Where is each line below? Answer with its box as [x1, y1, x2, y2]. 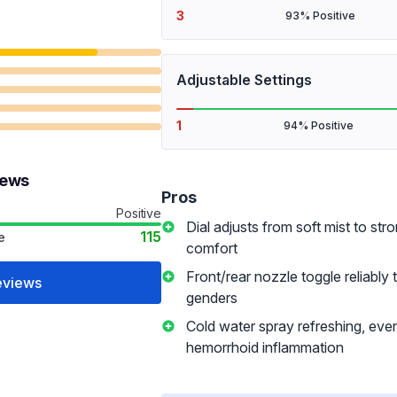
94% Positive [283, 119, 354, 132]
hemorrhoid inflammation [186, 339, 344, 356]
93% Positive [284, 9, 355, 22]
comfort [186, 239, 237, 257]
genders [186, 289, 237, 307]
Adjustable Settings [176, 71, 312, 89]
